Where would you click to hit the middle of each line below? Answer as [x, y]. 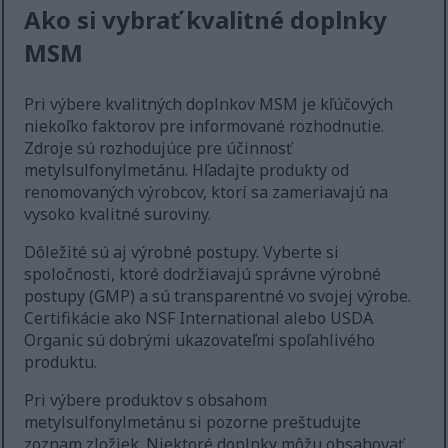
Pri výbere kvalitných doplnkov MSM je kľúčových [209, 104]
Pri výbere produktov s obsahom [146, 400]
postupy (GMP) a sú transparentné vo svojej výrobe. [218, 296]
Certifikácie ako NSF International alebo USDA [199, 318]
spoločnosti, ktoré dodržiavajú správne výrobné [203, 274]
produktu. [61, 362]
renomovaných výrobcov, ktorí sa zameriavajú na [206, 192]
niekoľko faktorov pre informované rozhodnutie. [204, 126]
